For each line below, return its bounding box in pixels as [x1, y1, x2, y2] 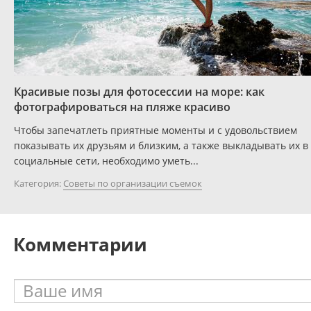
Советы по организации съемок [63, 177, 202, 190]
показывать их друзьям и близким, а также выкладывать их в [14, 139, 308, 153]
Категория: [14, 177, 61, 190]
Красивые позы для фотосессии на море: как [14, 84, 264, 100]
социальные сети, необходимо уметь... [14, 154, 199, 168]
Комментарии [13, 232, 147, 258]
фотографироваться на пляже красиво [14, 99, 230, 115]
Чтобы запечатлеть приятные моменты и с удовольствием [14, 124, 297, 137]
